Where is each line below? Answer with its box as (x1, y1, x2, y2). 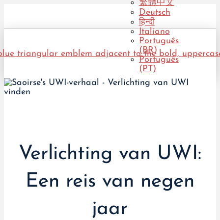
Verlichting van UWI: (18, 144, 201, 164)
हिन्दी (138, 18, 155, 27)
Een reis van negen (25, 171, 194, 192)
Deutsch (138, 8, 170, 17)
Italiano (138, 27, 170, 36)
